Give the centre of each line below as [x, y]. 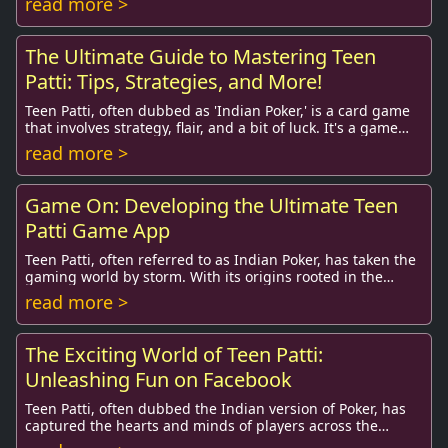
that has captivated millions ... [126, 144]
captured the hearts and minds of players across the [201, 425]
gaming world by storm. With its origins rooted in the [204, 276]
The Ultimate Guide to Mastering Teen [200, 56]
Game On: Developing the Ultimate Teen [211, 205]
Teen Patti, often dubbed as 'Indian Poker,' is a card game [217, 110]
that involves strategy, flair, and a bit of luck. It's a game [211, 127]
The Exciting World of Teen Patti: [174, 354]
